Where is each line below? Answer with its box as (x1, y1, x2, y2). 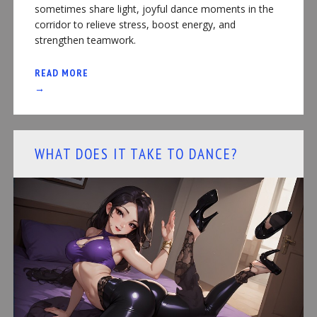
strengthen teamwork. (34, 33, 136, 47)
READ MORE (34, 67, 88, 80)
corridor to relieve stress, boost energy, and (34, 18, 236, 32)
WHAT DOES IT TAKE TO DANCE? (34, 144, 238, 164)
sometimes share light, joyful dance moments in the (34, 2, 274, 16)
